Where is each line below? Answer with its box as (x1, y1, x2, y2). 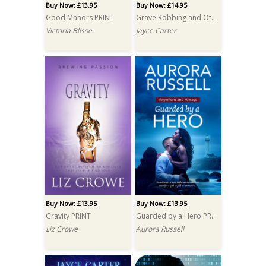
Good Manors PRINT (45, 12, 114, 23)
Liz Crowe (45, 223, 78, 234)
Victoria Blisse (45, 25, 92, 36)
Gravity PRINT (45, 210, 91, 221)
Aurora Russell (135, 223, 184, 234)
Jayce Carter (135, 25, 176, 36)
